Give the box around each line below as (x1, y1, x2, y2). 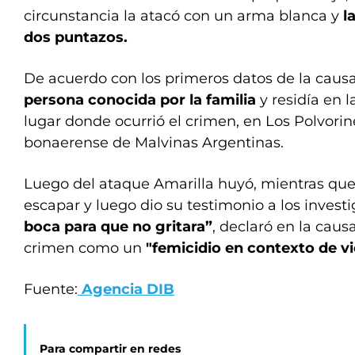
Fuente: (24, 281, 78, 298)
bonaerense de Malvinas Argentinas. (24, 134, 284, 151)
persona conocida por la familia (24, 91, 256, 109)
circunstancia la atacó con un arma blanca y (24, 7, 343, 25)
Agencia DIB (78, 281, 174, 298)
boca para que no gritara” (24, 218, 212, 235)
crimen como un (24, 239, 146, 257)
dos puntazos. (24, 29, 128, 46)
